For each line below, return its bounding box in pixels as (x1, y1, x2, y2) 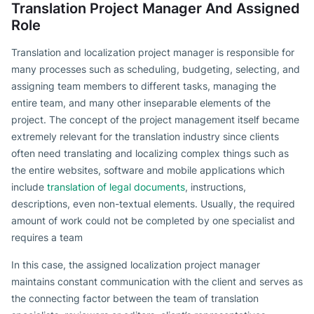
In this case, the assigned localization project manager (11, 259, 260, 271)
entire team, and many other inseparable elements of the (11, 97, 271, 109)
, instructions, (185, 181, 246, 193)
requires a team (11, 231, 83, 244)
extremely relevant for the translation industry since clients (11, 130, 279, 143)
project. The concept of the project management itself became (11, 114, 299, 126)
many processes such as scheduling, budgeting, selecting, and (11, 63, 300, 76)
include (11, 181, 47, 193)
